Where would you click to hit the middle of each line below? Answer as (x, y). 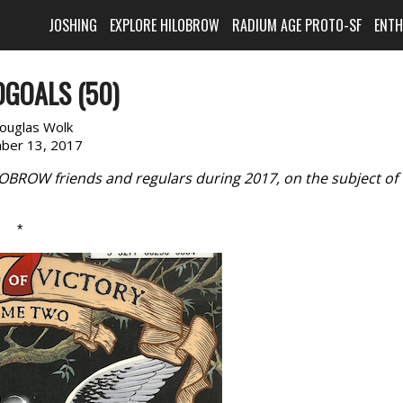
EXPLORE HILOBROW (165, 25)
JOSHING (73, 25)
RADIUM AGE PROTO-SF (297, 25)
